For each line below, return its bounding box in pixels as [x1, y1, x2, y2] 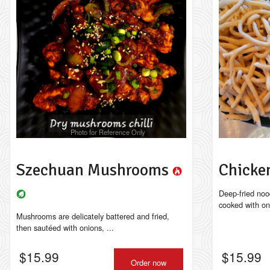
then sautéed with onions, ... [16, 221, 114, 233]
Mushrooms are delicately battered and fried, [16, 210, 169, 222]
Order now [130, 257, 166, 268]
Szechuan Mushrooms [16, 159, 172, 180]
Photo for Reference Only [70, 127, 145, 137]
